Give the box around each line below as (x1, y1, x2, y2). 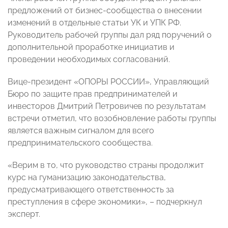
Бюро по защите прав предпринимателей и (8, 89, 178, 99)
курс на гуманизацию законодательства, (8, 173, 166, 183)
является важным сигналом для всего (8, 126, 154, 136)
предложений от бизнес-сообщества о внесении (8, 6, 202, 16)
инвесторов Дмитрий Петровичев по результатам (8, 101, 206, 111)
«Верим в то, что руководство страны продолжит (8, 160, 204, 170)
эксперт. (8, 209, 40, 219)
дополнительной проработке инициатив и (8, 42, 175, 52)
